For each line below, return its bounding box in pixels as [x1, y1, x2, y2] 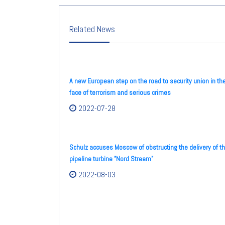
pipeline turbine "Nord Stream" [69, 154, 153, 163]
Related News [69, 24, 115, 35]
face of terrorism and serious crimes [69, 87, 171, 97]
